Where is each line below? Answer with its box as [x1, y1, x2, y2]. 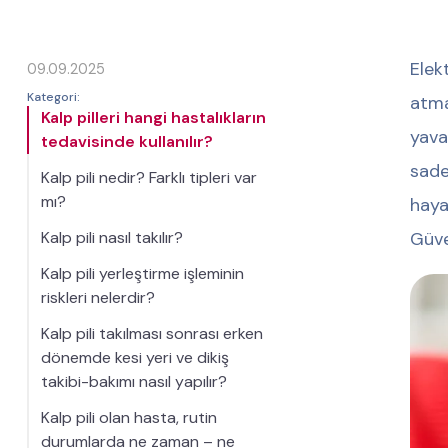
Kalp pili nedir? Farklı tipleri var [40, 167, 257, 188]
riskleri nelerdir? [40, 287, 155, 308]
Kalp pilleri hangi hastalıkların [40, 107, 266, 128]
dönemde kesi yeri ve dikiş [40, 347, 229, 368]
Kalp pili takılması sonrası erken [40, 323, 263, 344]
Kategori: [26, 89, 80, 105]
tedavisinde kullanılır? [40, 131, 213, 152]
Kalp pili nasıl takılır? [40, 227, 183, 248]
